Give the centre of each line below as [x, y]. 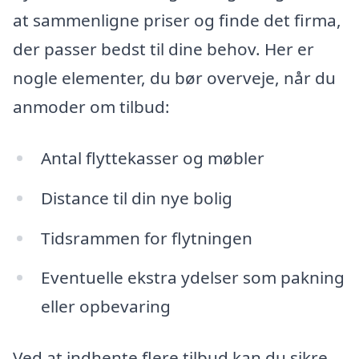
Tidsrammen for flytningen [146, 238]
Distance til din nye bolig [136, 198]
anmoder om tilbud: [91, 107]
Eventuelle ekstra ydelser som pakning [192, 278]
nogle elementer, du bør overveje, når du [174, 78]
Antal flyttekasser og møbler [152, 157]
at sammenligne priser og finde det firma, [177, 20]
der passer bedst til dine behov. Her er [163, 49]
